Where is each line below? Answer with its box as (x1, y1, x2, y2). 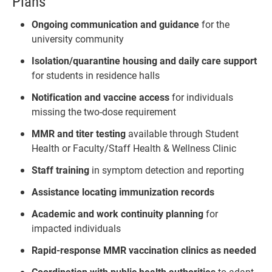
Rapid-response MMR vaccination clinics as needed (32, 243, 256, 256)
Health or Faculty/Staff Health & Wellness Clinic (32, 141, 236, 154)
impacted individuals (32, 221, 121, 234)
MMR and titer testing (32, 126, 126, 140)
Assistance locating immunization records (32, 185, 214, 198)
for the (199, 17, 229, 30)
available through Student (126, 126, 239, 140)
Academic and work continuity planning (32, 206, 203, 220)
